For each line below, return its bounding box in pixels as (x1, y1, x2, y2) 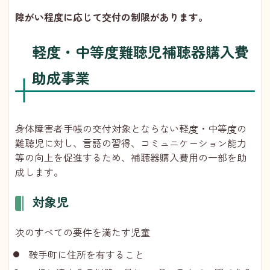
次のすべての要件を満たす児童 (15, 225, 150, 240)
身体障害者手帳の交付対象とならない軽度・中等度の (15, 121, 246, 136)
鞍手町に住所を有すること (28, 246, 144, 262)
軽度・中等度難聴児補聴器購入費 (32, 40, 249, 62)
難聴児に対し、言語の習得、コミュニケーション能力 (15, 136, 246, 151)
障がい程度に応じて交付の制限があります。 (15, 9, 208, 24)
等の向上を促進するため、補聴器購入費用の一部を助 (15, 150, 246, 165)
